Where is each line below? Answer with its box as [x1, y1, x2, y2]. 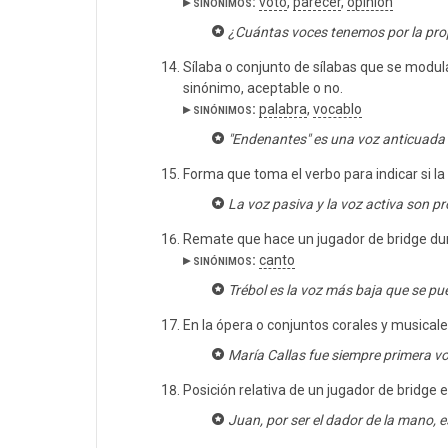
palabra [259, 101, 307, 118]
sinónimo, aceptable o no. [183, 80, 343, 97]
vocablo [313, 101, 362, 118]
